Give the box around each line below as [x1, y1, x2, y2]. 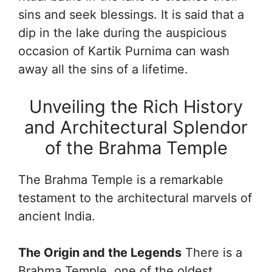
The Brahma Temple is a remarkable [18, 172, 223, 187]
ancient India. [18, 208, 99, 223]
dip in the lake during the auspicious [18, 25, 226, 40]
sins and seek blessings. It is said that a [18, 7, 244, 22]
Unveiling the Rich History [29, 95, 243, 117]
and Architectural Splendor [24, 116, 248, 138]
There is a [182, 245, 242, 260]
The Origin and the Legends [18, 245, 182, 260]
